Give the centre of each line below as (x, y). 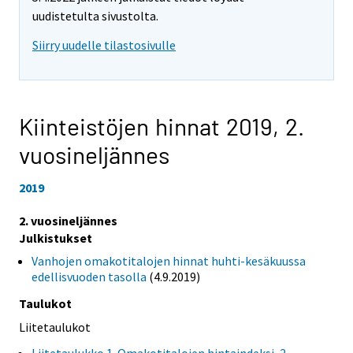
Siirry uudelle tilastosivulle (104, 45)
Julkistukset (56, 238)
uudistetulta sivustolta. (95, 16)
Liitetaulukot (55, 327)
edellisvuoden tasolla (89, 276)
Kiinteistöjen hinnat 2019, (152, 126)
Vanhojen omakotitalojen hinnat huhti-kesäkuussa (169, 260)
